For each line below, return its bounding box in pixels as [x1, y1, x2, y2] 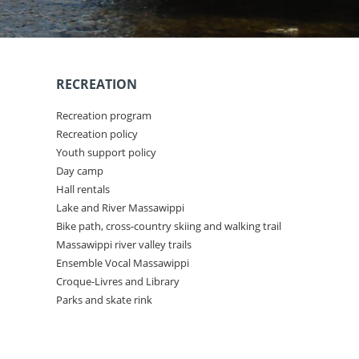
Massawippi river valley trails [56, 237, 192, 252]
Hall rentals [56, 182, 110, 196]
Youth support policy [56, 145, 156, 159]
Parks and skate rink [56, 292, 152, 307]
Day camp [56, 163, 103, 178]
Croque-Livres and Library [56, 274, 179, 288]
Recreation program [56, 108, 151, 123]
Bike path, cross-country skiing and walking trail [56, 219, 281, 233]
